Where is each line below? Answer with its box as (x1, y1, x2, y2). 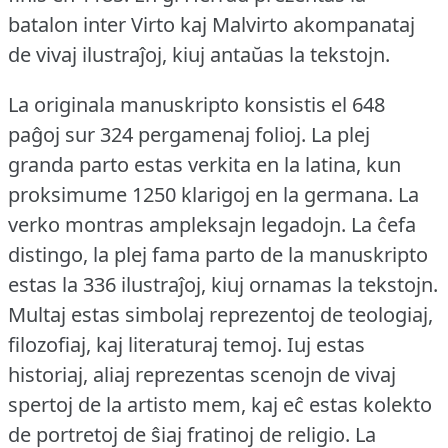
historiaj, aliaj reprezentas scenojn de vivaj (8, 361, 396, 389)
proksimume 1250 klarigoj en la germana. (8, 181, 393, 209)
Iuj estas (287, 331, 365, 359)
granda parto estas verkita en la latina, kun (8, 151, 401, 179)
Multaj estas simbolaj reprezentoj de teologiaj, (8, 301, 433, 329)
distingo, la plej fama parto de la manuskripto (8, 241, 428, 269)
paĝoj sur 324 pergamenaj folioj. (8, 121, 306, 149)
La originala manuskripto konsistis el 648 (8, 91, 385, 119)
